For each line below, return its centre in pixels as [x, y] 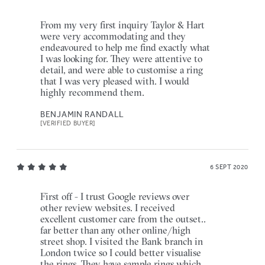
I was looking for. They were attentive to [121, 58]
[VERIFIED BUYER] [68, 123]
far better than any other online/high [115, 230]
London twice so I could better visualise [121, 252]
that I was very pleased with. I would [115, 81]
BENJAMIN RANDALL [83, 114]
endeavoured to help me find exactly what [125, 47]
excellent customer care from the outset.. [123, 219]
